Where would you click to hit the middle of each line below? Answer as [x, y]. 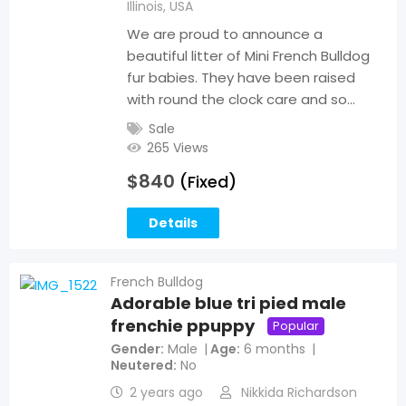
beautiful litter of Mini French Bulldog [248, 56]
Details [173, 223]
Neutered [142, 366]
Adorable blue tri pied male [228, 304]
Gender [135, 349]
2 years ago [166, 393]
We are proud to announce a [225, 34]
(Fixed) [208, 182]
